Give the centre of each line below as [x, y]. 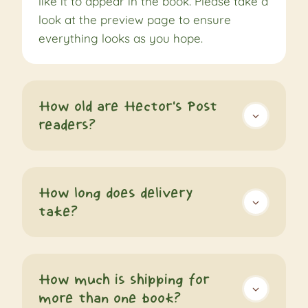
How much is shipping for [124, 279]
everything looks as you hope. [121, 38]
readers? [67, 125]
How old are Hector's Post [128, 106]
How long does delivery [116, 193]
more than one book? [110, 298]
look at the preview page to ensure [135, 20]
